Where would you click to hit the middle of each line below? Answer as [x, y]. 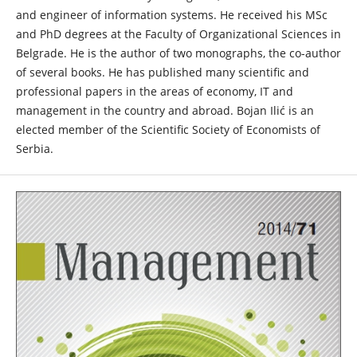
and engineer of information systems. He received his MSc [171, 15]
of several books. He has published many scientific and [162, 73]
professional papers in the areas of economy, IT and [154, 92]
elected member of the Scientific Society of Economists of [168, 130]
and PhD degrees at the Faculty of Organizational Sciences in [178, 34]
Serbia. [34, 149]
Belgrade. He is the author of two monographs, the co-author [178, 53]
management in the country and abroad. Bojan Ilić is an [165, 111]
